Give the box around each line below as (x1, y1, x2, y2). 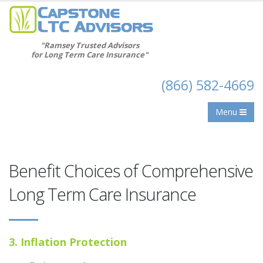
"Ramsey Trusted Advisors (40, 40, 139, 50)
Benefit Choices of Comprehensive (9, 159, 253, 182)
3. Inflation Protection (9, 235, 127, 249)
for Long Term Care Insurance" (31, 49, 148, 60)
